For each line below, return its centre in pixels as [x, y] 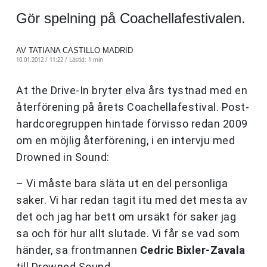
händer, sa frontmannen [78, 250]
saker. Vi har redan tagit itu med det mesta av [132, 200]
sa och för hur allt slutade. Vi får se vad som [128, 234]
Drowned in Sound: [63, 157]
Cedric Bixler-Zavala [193, 250]
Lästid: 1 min [86, 60]
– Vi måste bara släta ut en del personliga [122, 184]
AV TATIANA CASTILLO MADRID [74, 51]
